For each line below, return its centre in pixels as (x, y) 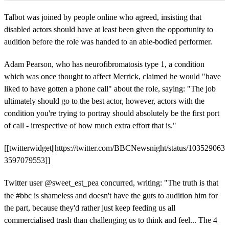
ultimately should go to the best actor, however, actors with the (104, 101)
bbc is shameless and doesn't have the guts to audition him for (119, 195)
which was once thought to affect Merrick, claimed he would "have (112, 76)
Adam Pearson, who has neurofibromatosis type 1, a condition (104, 64)
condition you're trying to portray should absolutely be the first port (112, 113)
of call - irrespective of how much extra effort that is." (90, 125)
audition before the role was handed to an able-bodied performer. (108, 41)
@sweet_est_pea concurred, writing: (104, 182)
